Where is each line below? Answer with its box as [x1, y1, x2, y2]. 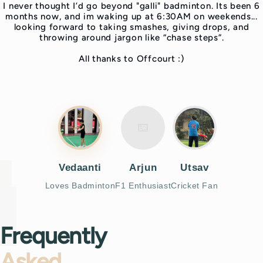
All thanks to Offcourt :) [79, 53, 184, 64]
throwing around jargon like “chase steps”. [39, 32, 224, 43]
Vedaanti [58, 161, 102, 173]
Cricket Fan [171, 180, 218, 190]
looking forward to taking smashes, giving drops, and [14, 21, 249, 32]
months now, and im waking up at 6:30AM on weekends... [5, 11, 258, 22]
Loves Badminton [45, 180, 116, 190]
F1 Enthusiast [115, 180, 171, 190]
